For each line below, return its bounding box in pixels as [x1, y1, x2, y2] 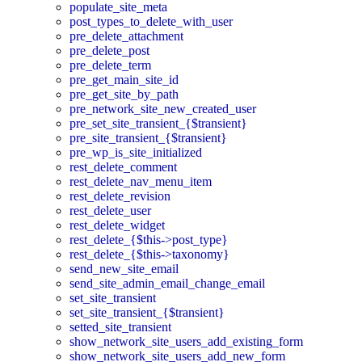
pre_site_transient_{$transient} [69, 131, 227, 145]
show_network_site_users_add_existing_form [69, 335, 303, 349]
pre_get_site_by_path [69, 87, 179, 102]
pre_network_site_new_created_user [69, 102, 256, 116]
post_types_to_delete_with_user [69, 15, 233, 29]
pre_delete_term [69, 58, 151, 73]
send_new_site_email [69, 262, 179, 276]
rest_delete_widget [69, 218, 165, 233]
